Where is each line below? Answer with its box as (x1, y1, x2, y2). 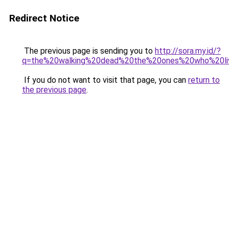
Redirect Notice (9, 12, 79, 24)
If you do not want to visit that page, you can (22, 75, 188, 85)
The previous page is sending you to (22, 46, 155, 56)
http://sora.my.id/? (155, 46, 221, 56)
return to (188, 75, 220, 85)
